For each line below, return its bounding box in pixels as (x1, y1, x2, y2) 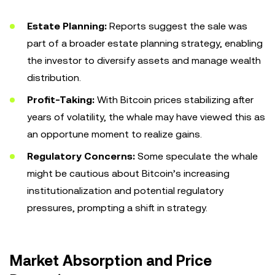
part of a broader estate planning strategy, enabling (27, 37, 263, 49)
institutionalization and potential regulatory (27, 185, 223, 196)
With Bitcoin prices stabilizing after (95, 94, 254, 106)
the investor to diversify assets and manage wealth (27, 55, 261, 66)
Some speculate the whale (135, 150, 258, 162)
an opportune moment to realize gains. (27, 128, 202, 140)
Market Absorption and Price (10, 252, 212, 269)
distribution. (27, 72, 81, 83)
